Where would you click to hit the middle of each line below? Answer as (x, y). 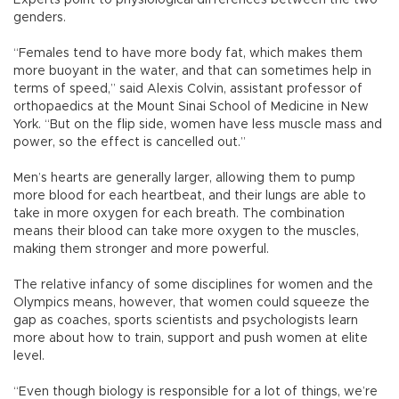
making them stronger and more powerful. (141, 249)
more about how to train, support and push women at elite (191, 338)
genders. (40, 17)
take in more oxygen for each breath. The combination (179, 213)
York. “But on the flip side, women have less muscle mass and (198, 124)
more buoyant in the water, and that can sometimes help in (192, 71)
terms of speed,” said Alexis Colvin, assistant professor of (188, 89)
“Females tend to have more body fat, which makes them (188, 53)
